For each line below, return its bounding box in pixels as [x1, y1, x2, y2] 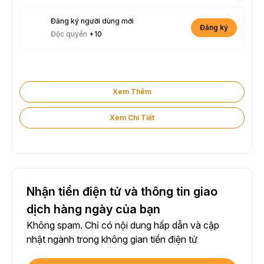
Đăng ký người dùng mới [51, 16, 134, 25]
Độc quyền [51, 29, 89, 38]
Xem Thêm [113, 87, 151, 96]
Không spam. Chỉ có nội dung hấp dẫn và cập [27, 219, 219, 231]
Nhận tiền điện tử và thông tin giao [27, 184, 217, 199]
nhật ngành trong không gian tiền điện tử [27, 233, 197, 245]
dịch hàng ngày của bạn [27, 202, 160, 216]
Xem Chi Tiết [110, 113, 154, 122]
